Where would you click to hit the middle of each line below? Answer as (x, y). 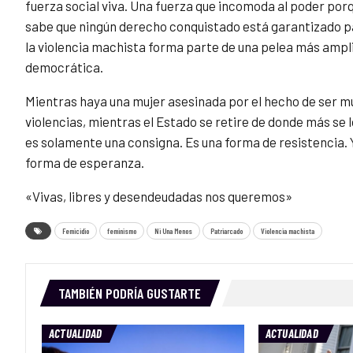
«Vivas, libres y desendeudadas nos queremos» (159, 197)
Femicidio (76, 231)
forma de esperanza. (85, 163)
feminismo (122, 231)
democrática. (64, 67)
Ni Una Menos (173, 231)
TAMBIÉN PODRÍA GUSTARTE (130, 294)
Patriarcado (227, 231)
